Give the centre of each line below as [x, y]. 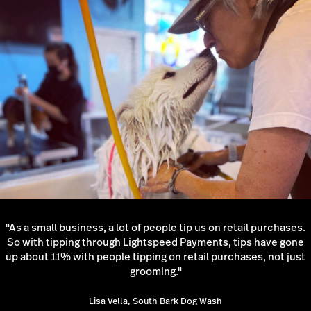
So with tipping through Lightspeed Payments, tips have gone [155, 242]
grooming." [155, 271]
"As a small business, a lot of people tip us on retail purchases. [155, 227]
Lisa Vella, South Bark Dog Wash [155, 302]
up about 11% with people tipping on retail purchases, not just [155, 256]
